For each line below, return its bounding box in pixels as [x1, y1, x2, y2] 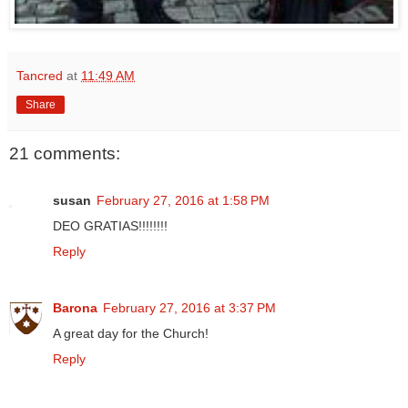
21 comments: [9, 143, 120, 163]
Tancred [16, 67, 63, 83]
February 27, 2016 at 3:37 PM [103, 301, 276, 316]
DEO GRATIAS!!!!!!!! [53, 219, 168, 234]
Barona [53, 301, 97, 316]
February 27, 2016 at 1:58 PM [97, 193, 270, 209]
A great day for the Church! [53, 326, 209, 342]
